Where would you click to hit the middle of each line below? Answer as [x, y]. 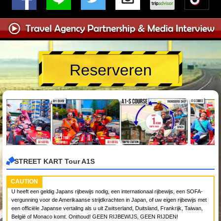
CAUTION [24, 181]
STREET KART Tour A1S [55, 162]
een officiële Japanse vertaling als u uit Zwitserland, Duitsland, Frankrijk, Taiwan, [107, 208]
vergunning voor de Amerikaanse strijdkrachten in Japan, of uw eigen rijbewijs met [109, 200]
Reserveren [110, 70]
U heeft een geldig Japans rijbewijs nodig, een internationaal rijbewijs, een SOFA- [107, 191]
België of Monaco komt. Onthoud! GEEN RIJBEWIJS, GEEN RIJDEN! [95, 216]
